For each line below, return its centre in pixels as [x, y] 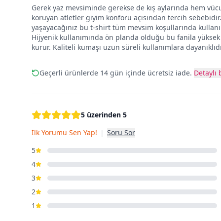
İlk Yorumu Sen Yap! [64, 132]
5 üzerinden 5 [104, 115]
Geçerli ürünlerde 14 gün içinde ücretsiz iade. [116, 73]
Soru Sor [121, 132]
